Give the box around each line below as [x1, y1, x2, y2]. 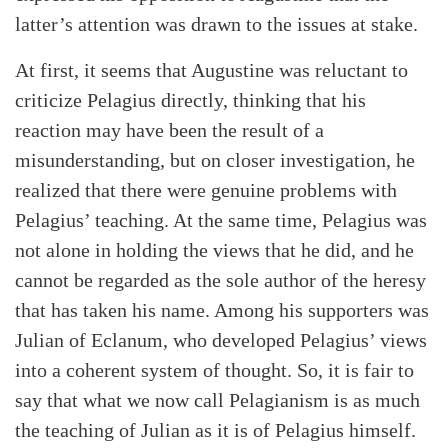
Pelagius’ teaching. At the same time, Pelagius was [15, 208, 427, 231]
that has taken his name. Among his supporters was [15, 298, 429, 321]
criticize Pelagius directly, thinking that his [15, 88, 366, 111]
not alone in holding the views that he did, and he [15, 238, 414, 261]
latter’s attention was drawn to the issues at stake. [15, 12, 418, 35]
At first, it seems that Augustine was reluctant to [15, 58, 408, 81]
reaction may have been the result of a [15, 118, 324, 141]
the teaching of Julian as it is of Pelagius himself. [15, 418, 416, 441]
